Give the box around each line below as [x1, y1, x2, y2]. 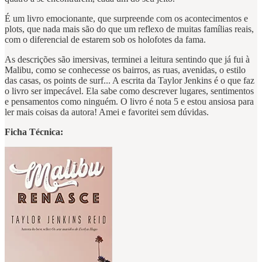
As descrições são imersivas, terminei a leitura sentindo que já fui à [5, 54, 250, 65]
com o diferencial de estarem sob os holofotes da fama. [5, 35, 206, 45]
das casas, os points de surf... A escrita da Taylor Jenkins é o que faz [5, 75, 254, 86]
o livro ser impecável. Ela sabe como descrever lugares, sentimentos [5, 86, 254, 96]
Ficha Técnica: [5, 127, 63, 137]
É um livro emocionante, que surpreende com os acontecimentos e [5, 13, 248, 24]
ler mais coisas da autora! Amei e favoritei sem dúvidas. [5, 107, 209, 118]
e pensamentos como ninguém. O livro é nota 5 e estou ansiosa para [5, 96, 254, 107]
